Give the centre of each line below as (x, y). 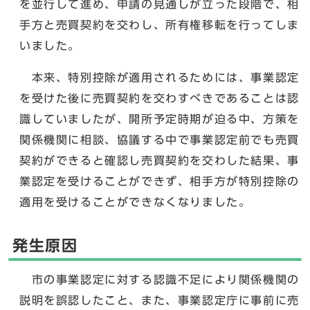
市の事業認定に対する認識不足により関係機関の (159, 280)
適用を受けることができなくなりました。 (135, 202)
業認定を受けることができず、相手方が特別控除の (159, 181)
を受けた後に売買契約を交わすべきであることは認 (159, 98)
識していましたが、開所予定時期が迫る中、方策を (159, 119)
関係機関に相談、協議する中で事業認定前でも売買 (159, 140)
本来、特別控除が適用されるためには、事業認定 (159, 77)
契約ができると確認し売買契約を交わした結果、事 (159, 161)
